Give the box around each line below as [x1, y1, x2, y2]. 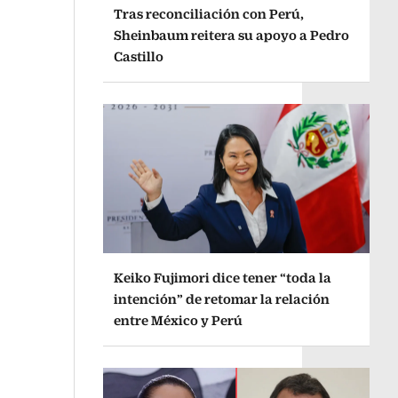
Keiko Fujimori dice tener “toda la [113, 270, 331, 286]
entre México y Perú [113, 313, 243, 329]
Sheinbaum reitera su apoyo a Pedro [113, 27, 349, 43]
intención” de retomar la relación [113, 291, 330, 307]
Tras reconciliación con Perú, [113, 5, 304, 21]
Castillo [113, 48, 163, 64]
